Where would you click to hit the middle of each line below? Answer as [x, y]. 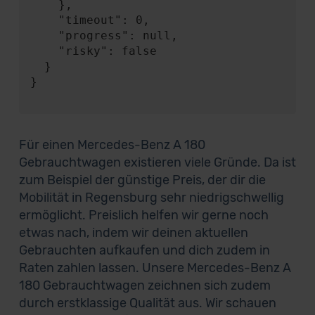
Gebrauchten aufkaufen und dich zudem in [144, 250]
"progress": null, [44, 36]
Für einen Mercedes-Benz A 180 [112, 145]
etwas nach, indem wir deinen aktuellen [133, 233]
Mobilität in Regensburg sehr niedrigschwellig [151, 198]
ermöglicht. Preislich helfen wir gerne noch [143, 215]
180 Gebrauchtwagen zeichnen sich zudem [144, 285]
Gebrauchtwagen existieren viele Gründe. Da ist [157, 162]
